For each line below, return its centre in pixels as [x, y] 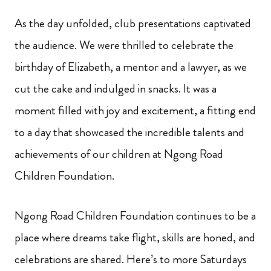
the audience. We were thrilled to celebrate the [124, 45]
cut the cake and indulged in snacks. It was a [116, 89]
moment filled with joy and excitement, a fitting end [135, 111]
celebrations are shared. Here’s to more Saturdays [131, 260]
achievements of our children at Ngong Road [119, 154]
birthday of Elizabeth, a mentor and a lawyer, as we [131, 67]
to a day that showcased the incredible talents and [129, 132]
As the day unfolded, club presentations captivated [133, 24]
